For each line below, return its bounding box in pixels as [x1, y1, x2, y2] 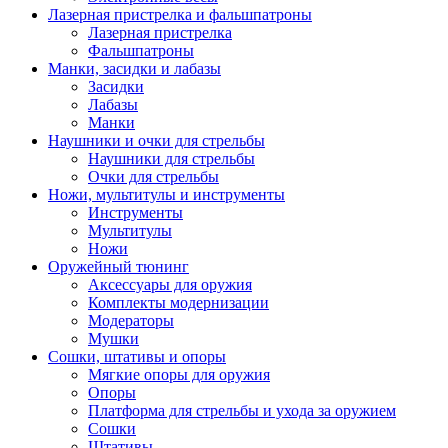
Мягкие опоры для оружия [88, 365, 270, 383]
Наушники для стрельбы [88, 149, 255, 167]
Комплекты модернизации [88, 293, 269, 311]
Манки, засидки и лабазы [48, 59, 221, 77]
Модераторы [88, 311, 174, 329]
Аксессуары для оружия [88, 275, 252, 293]
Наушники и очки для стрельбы [48, 131, 265, 149]
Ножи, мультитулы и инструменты [48, 185, 285, 203]
